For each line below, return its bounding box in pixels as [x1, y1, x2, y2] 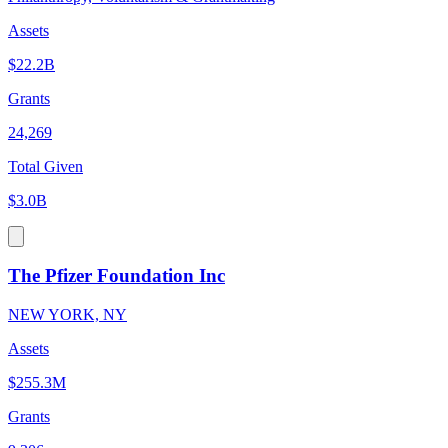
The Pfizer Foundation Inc [8, 265, 225, 287]
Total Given [8, 157, 83, 175]
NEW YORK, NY [8, 305, 127, 323]
